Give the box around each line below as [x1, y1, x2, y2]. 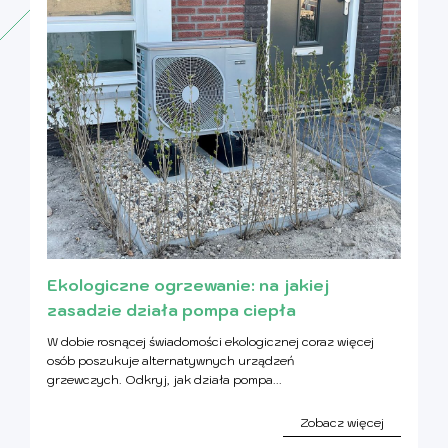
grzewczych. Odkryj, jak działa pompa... [47, 371, 282, 387]
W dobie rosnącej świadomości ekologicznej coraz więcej [47, 333, 374, 349]
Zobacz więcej [300, 414, 384, 430]
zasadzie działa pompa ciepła [47, 299, 296, 320]
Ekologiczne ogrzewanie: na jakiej [47, 274, 329, 295]
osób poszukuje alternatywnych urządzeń [47, 352, 294, 368]
